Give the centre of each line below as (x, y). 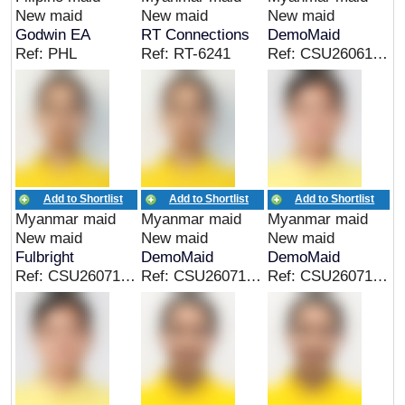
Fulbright (45, 257)
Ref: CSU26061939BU (380, 53)
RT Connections (196, 34)
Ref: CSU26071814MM (380, 276)
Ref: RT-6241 (186, 53)
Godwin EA (53, 34)
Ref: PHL (47, 53)
